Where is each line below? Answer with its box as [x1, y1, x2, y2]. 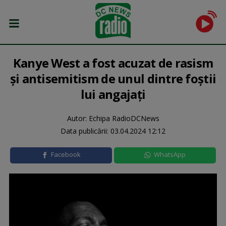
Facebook [50, 150, 81, 159]
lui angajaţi [80, 86, 146, 102]
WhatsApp [153, 150, 186, 159]
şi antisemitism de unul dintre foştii [10, 70, 216, 87]
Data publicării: [61, 126, 110, 136]
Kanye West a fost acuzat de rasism [13, 54, 213, 71]
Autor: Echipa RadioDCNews [67, 114, 159, 123]
